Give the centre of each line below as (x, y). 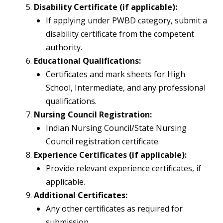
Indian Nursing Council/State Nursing (116, 128)
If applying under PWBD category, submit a (126, 21)
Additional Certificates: (81, 195)
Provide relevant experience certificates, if (123, 168)
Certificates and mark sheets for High (115, 74)
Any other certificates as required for (114, 209)
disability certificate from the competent (120, 34)
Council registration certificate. (103, 142)
